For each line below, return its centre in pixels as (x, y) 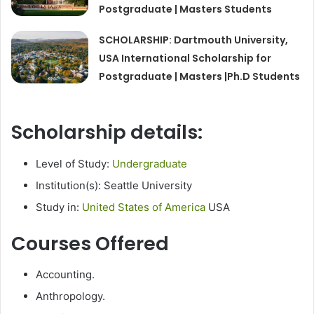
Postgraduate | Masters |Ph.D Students (200, 77)
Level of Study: (74, 163)
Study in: (59, 207)
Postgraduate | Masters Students (186, 9)
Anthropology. (70, 296)
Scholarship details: (107, 132)
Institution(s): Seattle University (114, 185)
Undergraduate (150, 163)
